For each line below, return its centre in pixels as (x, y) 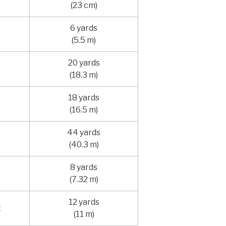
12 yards (84, 202)
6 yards (84, 28)
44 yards (84, 133)
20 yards (84, 63)
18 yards (84, 98)
